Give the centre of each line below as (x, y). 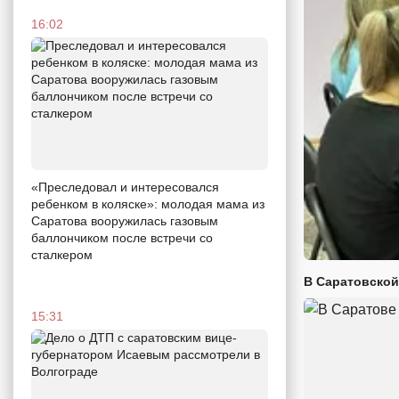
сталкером (62, 255)
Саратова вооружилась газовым (125, 221)
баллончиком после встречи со (122, 238)
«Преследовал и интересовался (125, 187)
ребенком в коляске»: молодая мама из (148, 204)
